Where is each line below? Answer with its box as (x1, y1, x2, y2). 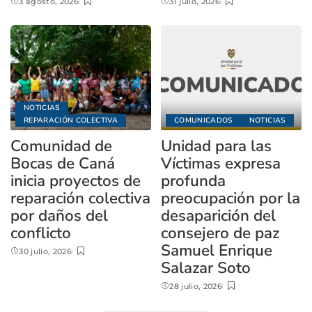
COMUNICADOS (174, 115, 233, 126)
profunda (161, 170, 226, 192)
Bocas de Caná (10, 153, 115, 175)
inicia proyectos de (10, 170, 141, 192)
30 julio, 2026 (19, 247, 72, 257)
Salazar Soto (161, 257, 251, 279)
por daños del (10, 205, 108, 227)
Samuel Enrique (161, 240, 272, 262)
